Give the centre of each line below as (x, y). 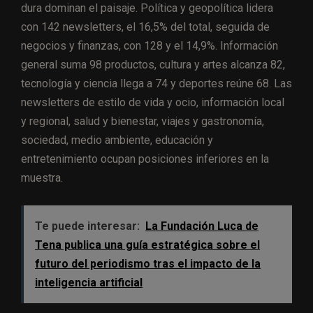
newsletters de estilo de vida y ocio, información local (153, 103)
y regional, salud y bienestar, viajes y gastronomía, (143, 122)
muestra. (42, 178)
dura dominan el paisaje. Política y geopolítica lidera (147, 8)
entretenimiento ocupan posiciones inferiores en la (145, 159)
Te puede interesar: (87, 226)
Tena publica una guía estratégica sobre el (147, 245)
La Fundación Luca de (202, 226)
